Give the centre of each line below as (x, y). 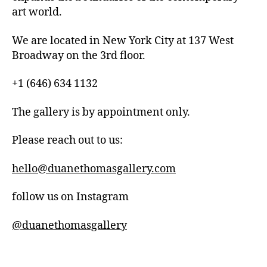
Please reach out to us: (67, 140)
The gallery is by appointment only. (101, 112)
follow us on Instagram (70, 197)
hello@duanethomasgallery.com (94, 169)
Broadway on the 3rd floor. (79, 55)
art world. (37, 12)
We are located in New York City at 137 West (123, 41)
